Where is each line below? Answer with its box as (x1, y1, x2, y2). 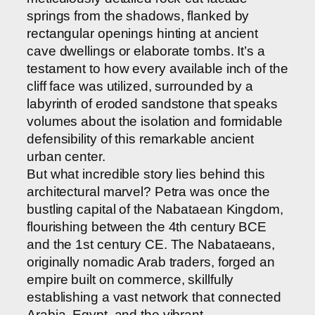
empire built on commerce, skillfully (27, 272, 234, 288)
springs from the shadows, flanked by (27, 8, 250, 24)
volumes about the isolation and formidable (27, 114, 283, 129)
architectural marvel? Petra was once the (27, 184, 270, 200)
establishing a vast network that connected (27, 290, 281, 305)
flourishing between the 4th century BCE (27, 219, 267, 235)
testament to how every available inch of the (27, 61, 288, 77)
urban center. (27, 149, 105, 165)
